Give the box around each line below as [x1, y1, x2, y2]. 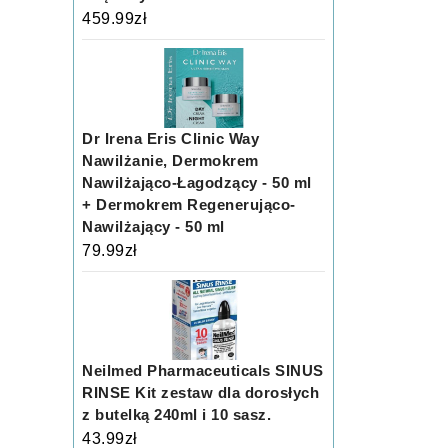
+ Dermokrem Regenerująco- [82, 196, 296, 213]
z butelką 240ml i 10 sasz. [82, 406, 272, 423]
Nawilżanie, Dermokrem [82, 152, 259, 169]
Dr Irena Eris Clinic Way [82, 130, 260, 147]
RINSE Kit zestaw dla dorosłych [82, 384, 320, 401]
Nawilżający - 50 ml [82, 218, 225, 235]
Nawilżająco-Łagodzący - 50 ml [82, 174, 312, 191]
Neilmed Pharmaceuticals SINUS [82, 362, 324, 379]
